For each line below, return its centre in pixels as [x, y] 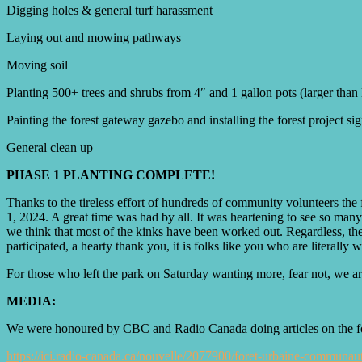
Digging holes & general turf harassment [109, 10]
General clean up [50, 147]
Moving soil [37, 65]
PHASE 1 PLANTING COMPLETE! [111, 175]
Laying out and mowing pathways [94, 37]
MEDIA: [31, 301]
